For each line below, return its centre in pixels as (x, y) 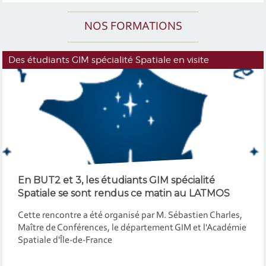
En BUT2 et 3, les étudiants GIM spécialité (116, 180)
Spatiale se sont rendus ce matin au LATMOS (123, 193)
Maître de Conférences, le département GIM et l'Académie (132, 228)
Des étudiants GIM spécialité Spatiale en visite (109, 60)
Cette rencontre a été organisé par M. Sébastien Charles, (130, 216)
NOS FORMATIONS (133, 26)
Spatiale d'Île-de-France (65, 241)
